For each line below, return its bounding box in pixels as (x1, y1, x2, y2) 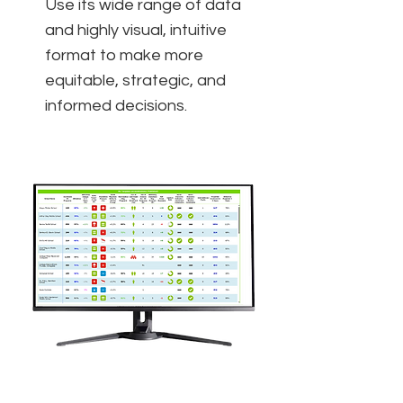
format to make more (45, 47, 203, 64)
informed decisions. (45, 97, 187, 114)
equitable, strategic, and (45, 72, 226, 89)
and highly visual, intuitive (45, 22, 227, 39)
